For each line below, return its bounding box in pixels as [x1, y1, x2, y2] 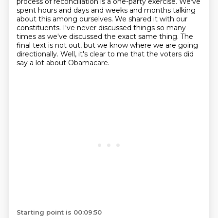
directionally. [16, 50, 60, 58]
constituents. [16, 23, 63, 32]
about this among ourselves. [16, 15, 115, 23]
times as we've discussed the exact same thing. [16, 32, 181, 41]
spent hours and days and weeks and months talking [16, 6, 196, 15]
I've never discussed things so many [62, 23, 186, 32]
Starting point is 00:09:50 [16, 208, 102, 216]
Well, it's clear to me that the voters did [60, 50, 194, 58]
